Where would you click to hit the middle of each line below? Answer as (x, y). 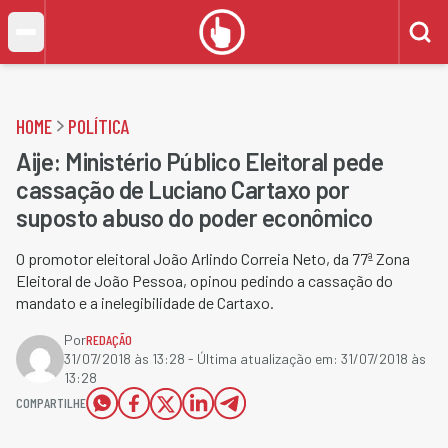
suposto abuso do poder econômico (194, 217)
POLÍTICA (99, 126)
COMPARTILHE (51, 402)
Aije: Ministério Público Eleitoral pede (200, 161)
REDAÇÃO (109, 339)
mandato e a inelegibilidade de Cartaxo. (145, 302)
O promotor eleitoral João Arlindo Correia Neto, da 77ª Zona (213, 258)
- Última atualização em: (263, 358)
